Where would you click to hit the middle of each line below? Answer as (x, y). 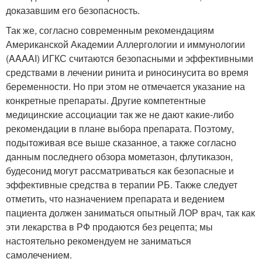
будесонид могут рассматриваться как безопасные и (120, 171)
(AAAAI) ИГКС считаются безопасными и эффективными (130, 58)
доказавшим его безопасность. (73, 11)
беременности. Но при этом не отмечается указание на (125, 87)
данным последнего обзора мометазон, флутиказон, (119, 157)
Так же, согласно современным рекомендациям (110, 30)
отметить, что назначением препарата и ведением (115, 199)
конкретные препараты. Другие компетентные (106, 101)
